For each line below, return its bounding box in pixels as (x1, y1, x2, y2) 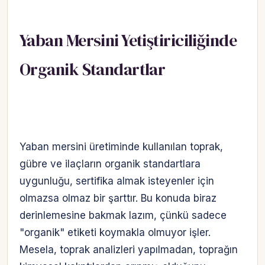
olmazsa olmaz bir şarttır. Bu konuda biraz (20, 192, 216, 204)
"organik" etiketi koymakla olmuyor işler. (20, 226, 211, 238)
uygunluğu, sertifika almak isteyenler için (20, 174, 214, 187)
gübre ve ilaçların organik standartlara (20, 157, 201, 170)
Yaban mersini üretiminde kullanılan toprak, (20, 140, 223, 153)
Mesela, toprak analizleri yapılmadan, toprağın (20, 243, 238, 256)
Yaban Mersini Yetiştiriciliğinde (20, 28, 237, 51)
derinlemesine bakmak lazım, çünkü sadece (20, 209, 227, 221)
